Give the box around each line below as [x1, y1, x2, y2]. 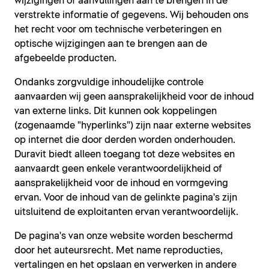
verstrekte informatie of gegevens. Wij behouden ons [14, 10, 249, 20]
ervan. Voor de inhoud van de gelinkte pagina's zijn [14, 192, 237, 202]
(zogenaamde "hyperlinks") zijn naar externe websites [14, 120, 251, 130]
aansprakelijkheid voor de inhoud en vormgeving [14, 178, 228, 188]
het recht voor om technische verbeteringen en [14, 24, 222, 34]
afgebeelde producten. [14, 53, 116, 63]
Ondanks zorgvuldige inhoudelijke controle [14, 77, 204, 87]
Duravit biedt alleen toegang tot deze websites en [14, 149, 235, 159]
